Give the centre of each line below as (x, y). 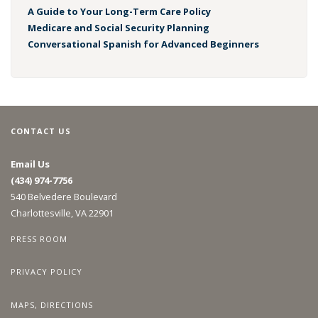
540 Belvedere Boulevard (64, 196)
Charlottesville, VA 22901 (62, 213)
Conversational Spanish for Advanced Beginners (143, 44)
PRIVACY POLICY (46, 272)
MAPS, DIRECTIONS (52, 305)
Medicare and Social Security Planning (118, 27)
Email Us (30, 164)
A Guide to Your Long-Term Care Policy (119, 11)
